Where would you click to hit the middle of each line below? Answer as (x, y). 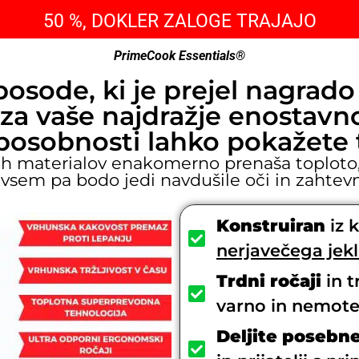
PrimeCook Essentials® (179, 56)
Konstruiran (271, 225)
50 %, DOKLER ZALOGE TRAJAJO (179, 21)
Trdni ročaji (269, 280)
